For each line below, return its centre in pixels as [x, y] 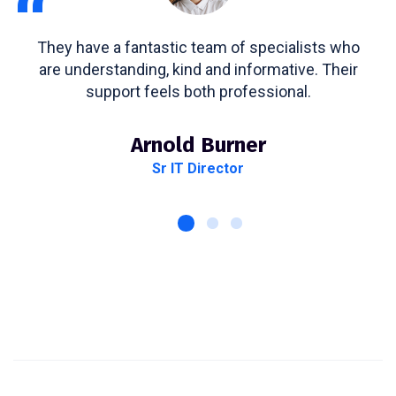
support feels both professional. [198, 92]
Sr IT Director [198, 169]
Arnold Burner [198, 145]
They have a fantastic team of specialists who [198, 48]
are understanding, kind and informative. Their [198, 70]
